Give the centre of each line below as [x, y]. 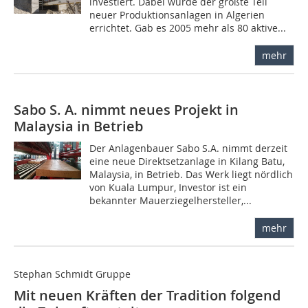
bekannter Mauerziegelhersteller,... [171, 201]
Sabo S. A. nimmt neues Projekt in [126, 110]
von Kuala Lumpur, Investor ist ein [168, 188]
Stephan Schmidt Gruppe [72, 274]
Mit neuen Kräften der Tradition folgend [147, 296]
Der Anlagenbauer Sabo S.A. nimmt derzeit [189, 148]
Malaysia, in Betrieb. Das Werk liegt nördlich [191, 175]
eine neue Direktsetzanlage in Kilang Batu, [187, 162]
